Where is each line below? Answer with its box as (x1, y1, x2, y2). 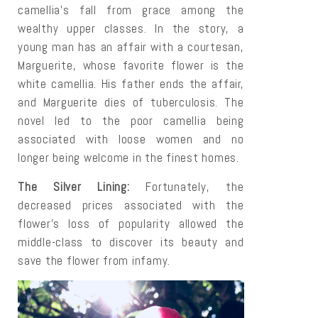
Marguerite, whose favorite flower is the (18, 57, 244, 73)
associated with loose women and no (18, 131, 244, 147)
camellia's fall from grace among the (18, 1, 244, 18)
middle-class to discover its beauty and (18, 234, 244, 250)
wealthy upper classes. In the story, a (18, 20, 244, 36)
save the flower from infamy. (18, 252, 171, 268)
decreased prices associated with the (18, 197, 244, 213)
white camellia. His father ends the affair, (18, 75, 244, 92)
